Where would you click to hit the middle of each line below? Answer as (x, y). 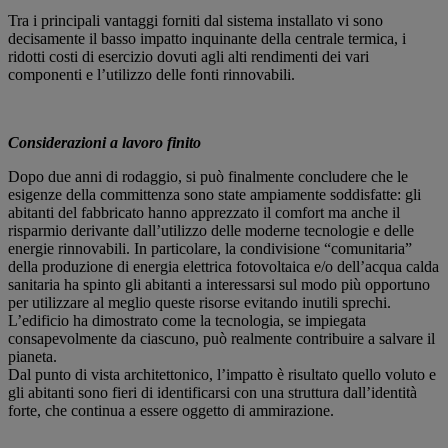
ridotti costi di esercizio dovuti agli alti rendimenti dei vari (188, 56)
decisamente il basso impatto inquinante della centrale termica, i (207, 38)
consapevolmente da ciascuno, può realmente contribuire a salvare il (221, 338)
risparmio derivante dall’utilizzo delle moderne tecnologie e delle (211, 230)
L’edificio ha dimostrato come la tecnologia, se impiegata (187, 320)
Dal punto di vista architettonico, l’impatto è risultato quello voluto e (222, 374)
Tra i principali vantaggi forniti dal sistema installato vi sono (195, 20)
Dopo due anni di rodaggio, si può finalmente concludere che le (208, 176)
